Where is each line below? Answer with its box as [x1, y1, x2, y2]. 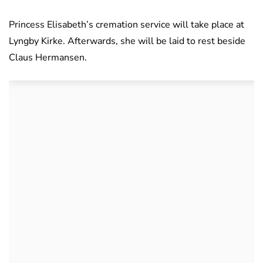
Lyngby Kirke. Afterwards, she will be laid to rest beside [9, 35, 245, 48]
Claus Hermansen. [9, 51, 87, 65]
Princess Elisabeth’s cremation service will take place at [9, 18, 244, 32]
